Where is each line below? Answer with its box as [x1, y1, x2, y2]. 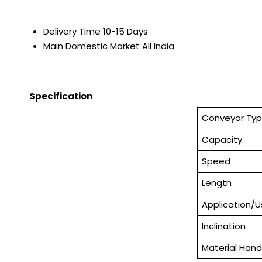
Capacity [201, 133, 242, 146]
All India [142, 40, 174, 53]
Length [201, 177, 232, 189]
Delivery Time [43, 25, 101, 38]
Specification [29, 90, 92, 103]
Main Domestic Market [43, 40, 140, 53]
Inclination [201, 220, 246, 233]
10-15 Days [103, 25, 148, 38]
